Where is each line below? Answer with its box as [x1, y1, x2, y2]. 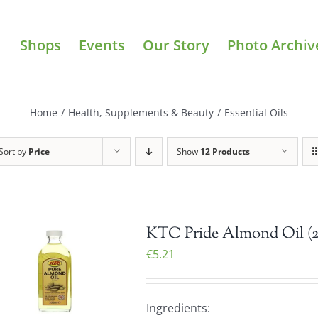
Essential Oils [224, 105, 288, 119]
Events [79, 35, 125, 55]
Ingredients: [146, 300, 211, 316]
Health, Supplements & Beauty [68, 105, 214, 119]
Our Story [143, 35, 209, 55]
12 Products [200, 146, 250, 158]
